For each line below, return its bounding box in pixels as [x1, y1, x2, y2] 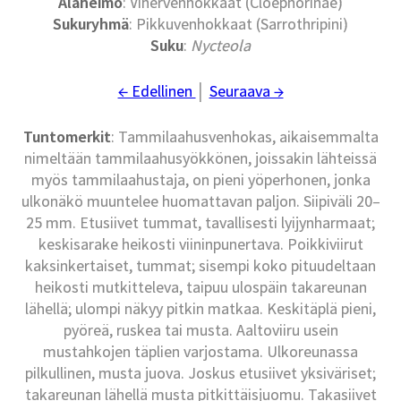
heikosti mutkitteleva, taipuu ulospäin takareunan [34, 277, 367, 298]
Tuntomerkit [22, 126, 111, 148]
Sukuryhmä [53, 13, 129, 35]
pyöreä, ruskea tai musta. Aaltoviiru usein [63, 320, 338, 341]
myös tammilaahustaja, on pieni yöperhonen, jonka [30, 169, 371, 191]
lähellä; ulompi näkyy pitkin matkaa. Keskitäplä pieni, [25, 298, 376, 320]
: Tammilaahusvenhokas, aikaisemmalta [110, 126, 379, 148]
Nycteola [191, 35, 251, 56]
